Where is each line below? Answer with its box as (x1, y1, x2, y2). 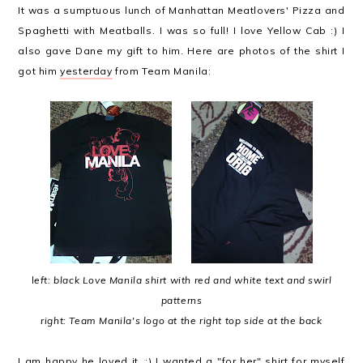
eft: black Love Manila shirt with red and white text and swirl (34, 274, 332, 286)
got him (18, 65, 61, 77)
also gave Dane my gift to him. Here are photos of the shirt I (18, 45, 345, 57)
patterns (160, 294, 203, 306)
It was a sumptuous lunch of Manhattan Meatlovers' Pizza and (18, 4, 345, 16)
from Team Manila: (112, 65, 211, 77)
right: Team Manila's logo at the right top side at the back (41, 314, 322, 327)
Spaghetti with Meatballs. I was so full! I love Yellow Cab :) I (18, 24, 345, 36)
